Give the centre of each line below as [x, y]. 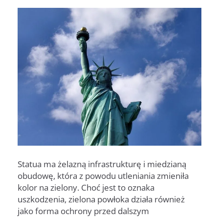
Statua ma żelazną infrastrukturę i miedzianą [102, 164]
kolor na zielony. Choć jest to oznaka [86, 187]
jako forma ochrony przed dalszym [83, 211]
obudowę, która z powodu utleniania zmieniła [103, 175]
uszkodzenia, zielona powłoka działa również [101, 199]
